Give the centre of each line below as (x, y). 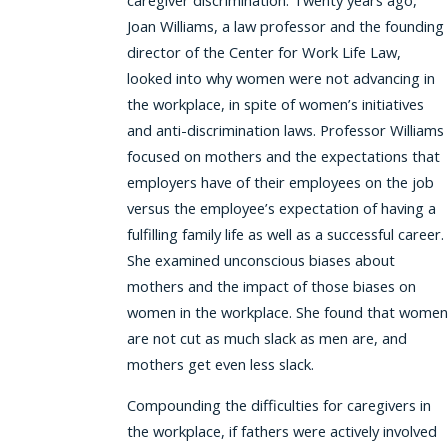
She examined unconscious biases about (260, 260)
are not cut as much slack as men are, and (266, 338)
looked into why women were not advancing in (280, 78)
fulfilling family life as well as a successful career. (285, 234)
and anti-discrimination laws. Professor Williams (285, 130)
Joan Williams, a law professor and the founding (285, 26)
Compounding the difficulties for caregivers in (278, 405)
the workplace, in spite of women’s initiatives (275, 104)
